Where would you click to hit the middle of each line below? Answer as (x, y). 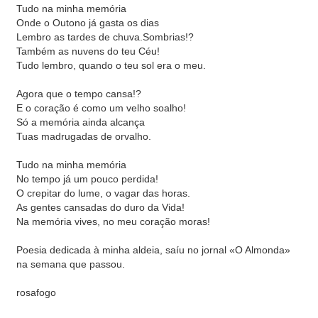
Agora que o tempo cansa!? (79, 94)
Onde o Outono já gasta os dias (88, 23)
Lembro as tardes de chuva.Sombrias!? (105, 37)
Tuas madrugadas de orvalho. (84, 136)
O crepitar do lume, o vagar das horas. (103, 193)
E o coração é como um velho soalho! (101, 108)
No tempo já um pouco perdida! (87, 179)
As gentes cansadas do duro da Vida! (100, 207)
